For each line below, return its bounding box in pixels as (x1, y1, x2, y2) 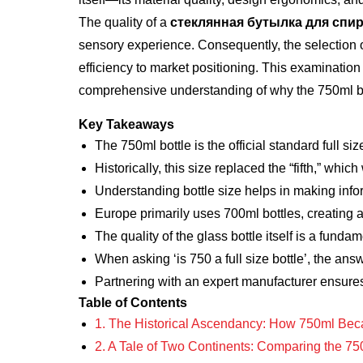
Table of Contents (79, 296, 187, 310)
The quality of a (79, 15, 170, 29)
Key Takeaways (79, 117, 174, 131)
